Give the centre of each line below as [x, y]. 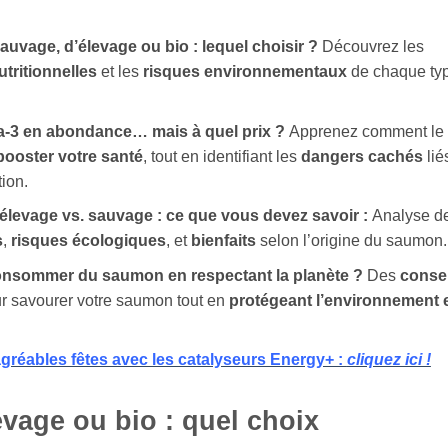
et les [119, 71]
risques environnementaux [244, 71]
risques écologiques [88, 241]
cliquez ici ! [388, 360]
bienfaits [223, 241]
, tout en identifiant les [221, 156]
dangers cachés [361, 156]
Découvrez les [372, 46]
